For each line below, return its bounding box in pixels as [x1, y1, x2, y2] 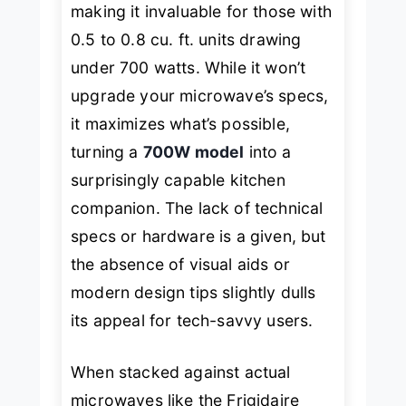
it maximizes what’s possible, [71, 113, 290, 133]
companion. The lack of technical [71, 198, 324, 217]
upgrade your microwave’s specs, [71, 85, 329, 105]
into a [244, 141, 292, 161]
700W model [142, 141, 245, 161]
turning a [71, 141, 143, 161]
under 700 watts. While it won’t [71, 57, 306, 77]
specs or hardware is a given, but [71, 226, 326, 246]
